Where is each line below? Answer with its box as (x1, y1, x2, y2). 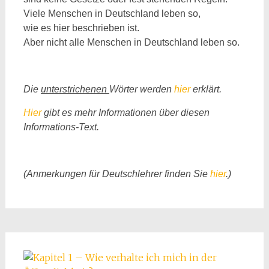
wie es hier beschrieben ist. (23, 23, 139, 33)
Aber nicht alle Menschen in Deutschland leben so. (23, 37, 240, 47)
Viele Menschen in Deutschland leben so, (23, 8, 201, 19)
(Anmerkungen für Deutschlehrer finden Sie (23, 169, 210, 179)
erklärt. (190, 84, 222, 94)
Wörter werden (109, 84, 174, 94)
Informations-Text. (23, 122, 99, 132)
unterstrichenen (40, 84, 109, 94)
